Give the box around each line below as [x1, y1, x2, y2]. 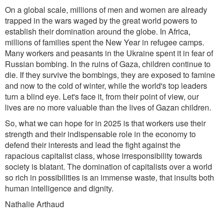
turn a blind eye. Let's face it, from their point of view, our [5, 91, 199, 102]
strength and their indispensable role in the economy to [5, 128, 196, 140]
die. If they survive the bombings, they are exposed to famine [5, 69, 215, 80]
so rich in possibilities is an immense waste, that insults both [5, 172, 214, 183]
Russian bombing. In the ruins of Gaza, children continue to [5, 58, 211, 70]
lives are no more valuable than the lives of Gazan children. [5, 102, 211, 113]
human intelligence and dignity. [5, 183, 113, 194]
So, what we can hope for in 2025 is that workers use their [5, 117, 206, 129]
